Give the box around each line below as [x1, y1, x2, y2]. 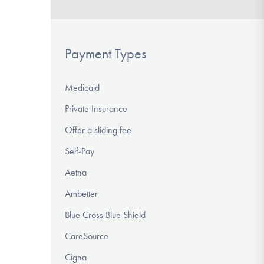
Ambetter [65, 188, 98, 200]
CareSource [65, 230, 108, 242]
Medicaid [65, 82, 100, 94]
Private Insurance [65, 103, 127, 115]
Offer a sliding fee [65, 124, 131, 136]
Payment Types [65, 45, 146, 62]
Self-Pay [65, 146, 94, 157]
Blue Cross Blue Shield [65, 209, 146, 221]
